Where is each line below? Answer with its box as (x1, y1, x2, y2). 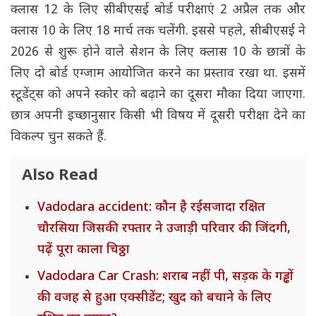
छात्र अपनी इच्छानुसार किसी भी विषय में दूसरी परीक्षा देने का (11, 108, 305, 125)
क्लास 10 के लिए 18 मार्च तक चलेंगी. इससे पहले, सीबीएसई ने (11, 23, 305, 40)
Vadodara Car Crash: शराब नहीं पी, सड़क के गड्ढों (37, 269, 293, 286)
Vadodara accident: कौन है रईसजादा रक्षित (37, 200, 265, 217)
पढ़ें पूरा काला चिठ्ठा (37, 242, 130, 259)
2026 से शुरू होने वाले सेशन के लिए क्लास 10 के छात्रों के (11, 44, 305, 61)
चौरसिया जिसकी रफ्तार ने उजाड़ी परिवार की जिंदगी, (37, 221, 291, 238)
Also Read (22, 166, 98, 187)
